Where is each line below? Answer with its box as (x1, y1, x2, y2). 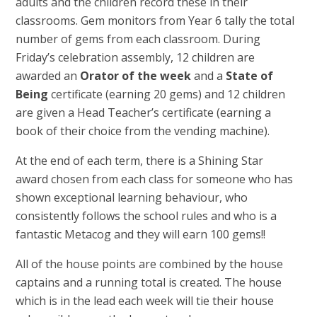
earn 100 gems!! (183, 226, 266, 243)
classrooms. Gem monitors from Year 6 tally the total (16, 13, 295, 29)
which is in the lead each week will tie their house (16, 293, 275, 309)
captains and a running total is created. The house (16, 275, 282, 291)
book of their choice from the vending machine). (16, 123, 270, 139)
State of (226, 68, 274, 84)
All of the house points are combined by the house (16, 256, 284, 272)
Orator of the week (80, 68, 195, 84)
